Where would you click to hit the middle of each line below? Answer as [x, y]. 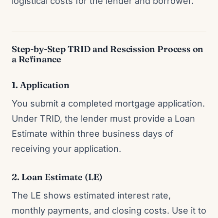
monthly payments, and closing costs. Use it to [109, 210]
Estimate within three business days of [93, 134]
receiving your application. [66, 149]
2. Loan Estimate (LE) [57, 177]
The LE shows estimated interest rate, [91, 195]
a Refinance [37, 59]
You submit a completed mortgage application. [108, 103]
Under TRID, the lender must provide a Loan [103, 118]
